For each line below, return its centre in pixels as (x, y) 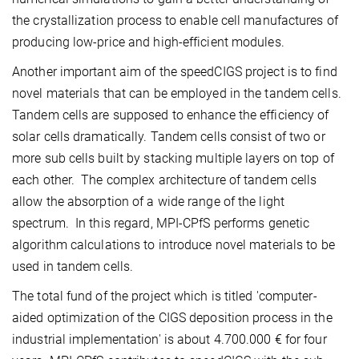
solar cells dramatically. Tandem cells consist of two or (169, 137)
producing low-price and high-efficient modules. (148, 42)
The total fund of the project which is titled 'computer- (165, 296)
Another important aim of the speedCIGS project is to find (175, 72)
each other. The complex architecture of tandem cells (165, 180)
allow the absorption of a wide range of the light (148, 202)
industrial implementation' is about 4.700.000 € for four (169, 340)
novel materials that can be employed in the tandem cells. (177, 94)
